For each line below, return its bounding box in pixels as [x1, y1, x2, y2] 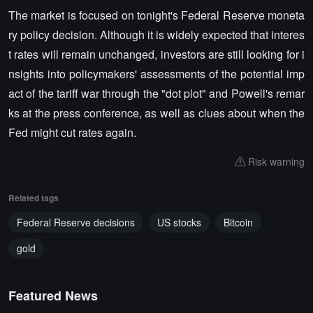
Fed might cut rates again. [8, 124, 136, 140]
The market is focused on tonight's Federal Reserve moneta [8, 7, 305, 23]
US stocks [157, 215, 201, 229]
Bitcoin [224, 215, 253, 229]
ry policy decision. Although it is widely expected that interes [8, 27, 305, 43]
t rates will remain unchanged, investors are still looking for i [8, 46, 305, 62]
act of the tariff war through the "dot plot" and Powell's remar [8, 85, 305, 101]
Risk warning [248, 154, 305, 168]
